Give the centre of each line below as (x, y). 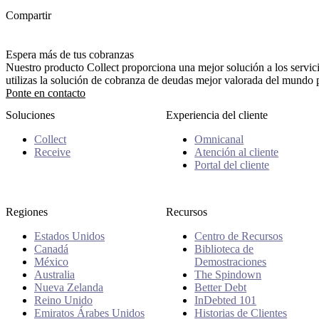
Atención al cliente (237, 152)
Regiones (27, 211)
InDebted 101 (226, 300)
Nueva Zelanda (69, 287)
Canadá (51, 249)
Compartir (28, 15)
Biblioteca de (224, 249)
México (51, 261)
